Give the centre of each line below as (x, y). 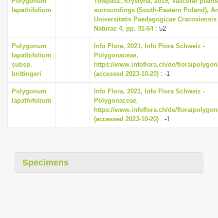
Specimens (45, 163)
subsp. (22, 64)
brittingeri (27, 74)
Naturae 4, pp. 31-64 (124, 28)
